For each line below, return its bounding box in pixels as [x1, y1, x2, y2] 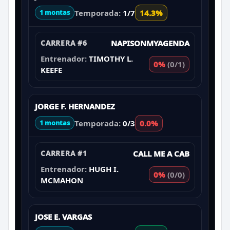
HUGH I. [89, 163, 119, 174]
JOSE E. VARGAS [35, 211, 92, 222]
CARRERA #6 [41, 37, 87, 48]
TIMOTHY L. [89, 53, 133, 64]
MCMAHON [41, 175, 83, 185]
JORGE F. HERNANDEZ [35, 101, 115, 111]
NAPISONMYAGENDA [111, 37, 189, 48]
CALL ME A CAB [133, 148, 189, 159]
